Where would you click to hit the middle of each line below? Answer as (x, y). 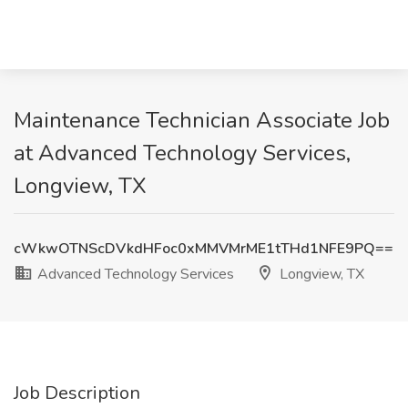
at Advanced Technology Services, (182, 153)
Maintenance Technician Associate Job (202, 120)
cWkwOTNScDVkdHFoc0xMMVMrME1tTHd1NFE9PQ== (204, 249)
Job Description (77, 393)
